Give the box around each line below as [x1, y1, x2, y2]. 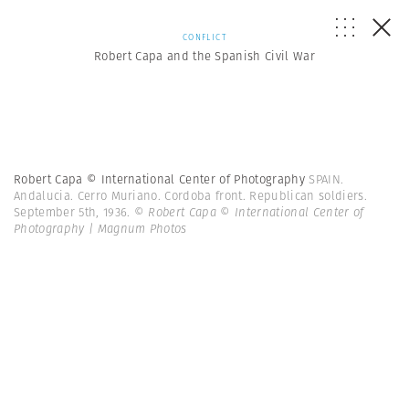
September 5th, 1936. [14, 204, 134, 221]
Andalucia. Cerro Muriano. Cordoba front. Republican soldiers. [14, 187, 367, 204]
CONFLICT [183, 31, 226, 43]
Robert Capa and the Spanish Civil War [93, 47, 316, 65]
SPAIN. [309, 171, 344, 188]
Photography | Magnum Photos [14, 220, 187, 237]
